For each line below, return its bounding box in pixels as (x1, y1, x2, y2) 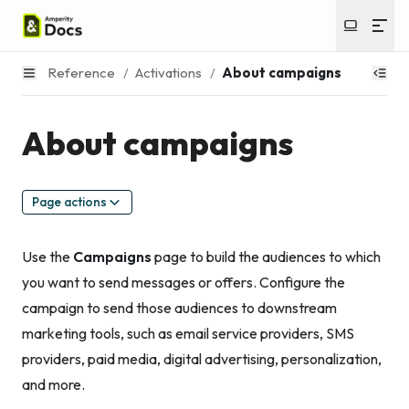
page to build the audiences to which (152, 247, 381, 267)
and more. (22, 375, 85, 394)
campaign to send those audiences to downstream (22, 299, 337, 318)
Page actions (32, 193, 107, 210)
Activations (134, 63, 202, 81)
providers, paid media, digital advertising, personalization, (22, 350, 382, 369)
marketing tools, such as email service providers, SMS (22, 324, 354, 343)
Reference (47, 63, 115, 81)
